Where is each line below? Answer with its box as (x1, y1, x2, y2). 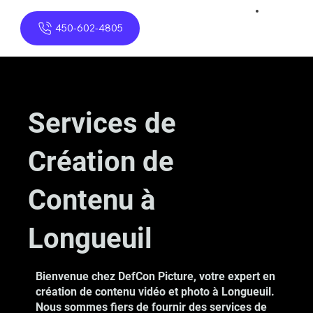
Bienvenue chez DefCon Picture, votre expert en (36, 269, 276, 283)
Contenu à (28, 183, 156, 217)
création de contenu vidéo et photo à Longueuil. (36, 284, 275, 298)
